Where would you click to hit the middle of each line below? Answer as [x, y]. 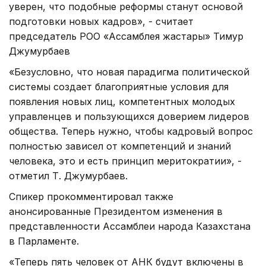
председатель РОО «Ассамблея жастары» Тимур [126, 36]
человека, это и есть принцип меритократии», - [125, 161]
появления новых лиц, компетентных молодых [122, 101]
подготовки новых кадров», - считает [101, 21]
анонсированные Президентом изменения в [116, 211]
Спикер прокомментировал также [91, 196]
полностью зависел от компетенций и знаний [120, 146]
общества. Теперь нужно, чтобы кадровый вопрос [131, 131]
